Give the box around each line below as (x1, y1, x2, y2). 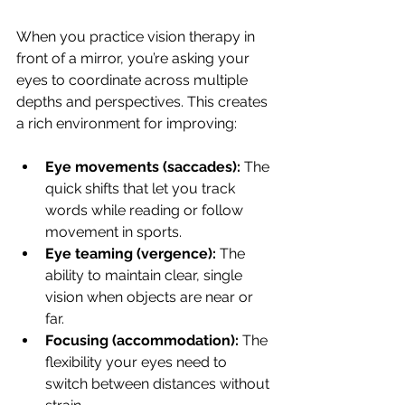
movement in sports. (45, 223, 182, 240)
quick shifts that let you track (45, 180, 239, 197)
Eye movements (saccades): (45, 158, 240, 175)
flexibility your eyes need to (45, 353, 231, 371)
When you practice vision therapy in (16, 28, 259, 45)
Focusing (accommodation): (45, 332, 239, 349)
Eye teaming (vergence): (45, 245, 216, 262)
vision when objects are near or (45, 288, 257, 306)
